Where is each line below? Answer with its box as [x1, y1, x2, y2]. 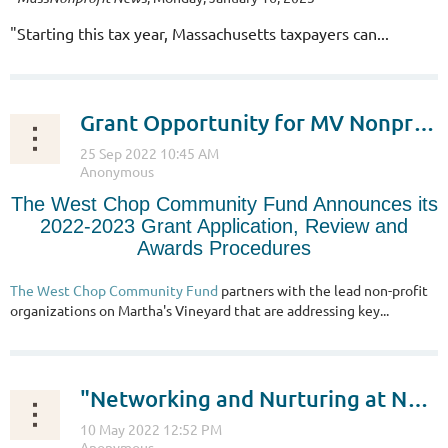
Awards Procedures [137, 236, 311, 259]
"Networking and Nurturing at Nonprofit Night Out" [407, 384, 429, 412]
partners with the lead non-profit [218, 280, 428, 299]
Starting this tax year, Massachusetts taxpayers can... [17, 22, 389, 43]
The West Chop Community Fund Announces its [10, 192, 438, 215]
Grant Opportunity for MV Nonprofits [413, 108, 435, 136]
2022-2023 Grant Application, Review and [40, 214, 408, 237]
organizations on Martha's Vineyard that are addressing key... [10, 300, 389, 319]
